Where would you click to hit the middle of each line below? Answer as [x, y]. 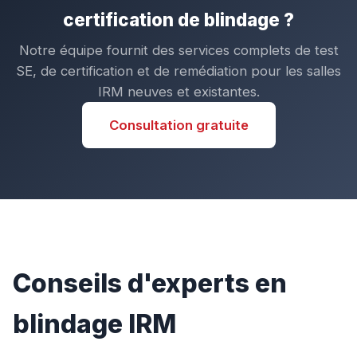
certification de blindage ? [178, 20]
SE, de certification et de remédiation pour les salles [178, 71]
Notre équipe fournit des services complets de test [178, 51]
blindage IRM [94, 324]
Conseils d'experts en [150, 284]
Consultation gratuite [178, 126]
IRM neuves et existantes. [178, 92]
